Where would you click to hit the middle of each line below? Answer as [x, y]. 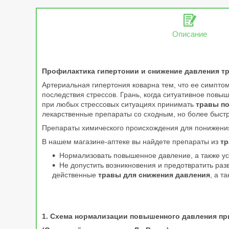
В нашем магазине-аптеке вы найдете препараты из [131, 142]
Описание [190, 34]
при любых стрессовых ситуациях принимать [119, 105]
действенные [75, 175]
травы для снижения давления [154, 175]
